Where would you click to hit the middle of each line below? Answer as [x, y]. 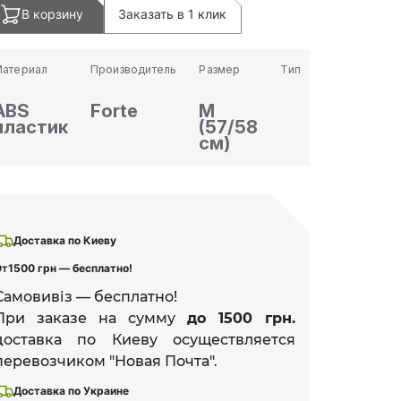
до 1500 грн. [241, 318]
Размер [220, 69]
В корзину [52, 14]
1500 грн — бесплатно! [70, 268]
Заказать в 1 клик [173, 14]
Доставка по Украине [71, 390]
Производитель [133, 69]
